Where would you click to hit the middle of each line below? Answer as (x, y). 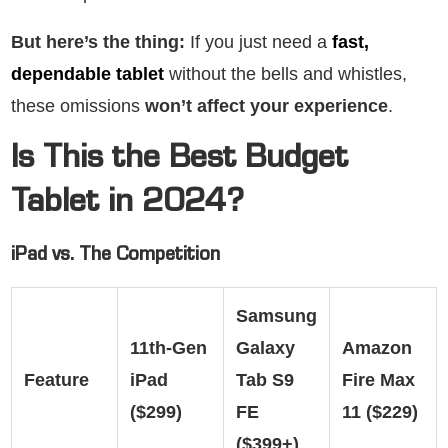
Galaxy (265, 347)
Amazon (377, 347)
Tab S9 (265, 379)
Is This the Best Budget (179, 160)
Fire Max (378, 379)
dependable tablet (87, 73)
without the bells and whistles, (285, 73)
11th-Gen (168, 347)
